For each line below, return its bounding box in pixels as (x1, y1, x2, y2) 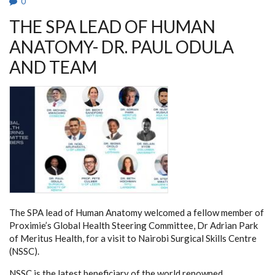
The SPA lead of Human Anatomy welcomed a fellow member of (9, 206, 264, 218)
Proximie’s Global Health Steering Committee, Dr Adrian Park (9, 219, 258, 231)
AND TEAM (9, 56, 97, 77)
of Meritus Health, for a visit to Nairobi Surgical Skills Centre (9, 232, 257, 244)
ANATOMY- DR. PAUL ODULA (9, 36, 234, 57)
